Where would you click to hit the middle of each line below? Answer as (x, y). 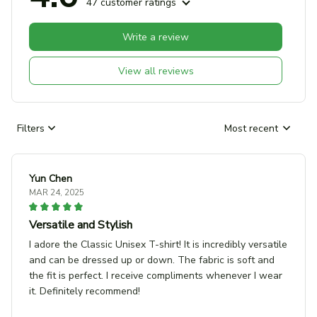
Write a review (156, 37)
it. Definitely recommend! (85, 292)
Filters (31, 128)
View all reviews (156, 71)
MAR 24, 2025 (57, 193)
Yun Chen (51, 179)
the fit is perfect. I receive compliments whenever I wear (156, 276)
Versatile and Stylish (81, 225)
